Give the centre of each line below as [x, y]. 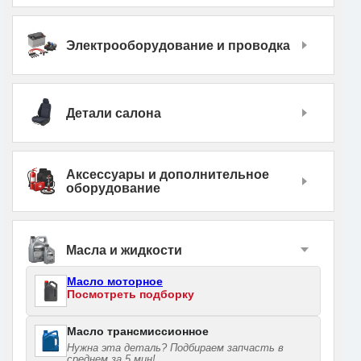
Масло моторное [115, 282]
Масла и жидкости [124, 250]
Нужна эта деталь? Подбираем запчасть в [175, 348]
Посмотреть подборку [131, 295]
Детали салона [114, 113]
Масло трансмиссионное [138, 332]
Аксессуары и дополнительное [168, 175]
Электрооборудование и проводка [178, 45]
